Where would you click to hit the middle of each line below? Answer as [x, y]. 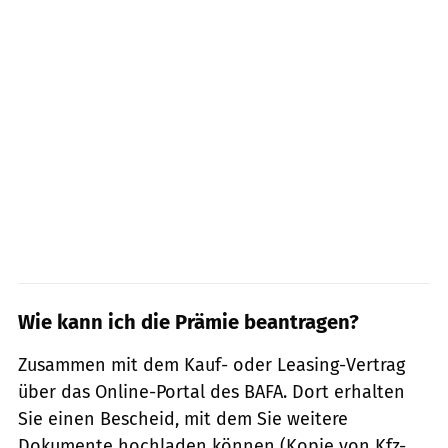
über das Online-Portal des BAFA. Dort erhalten [211, 391]
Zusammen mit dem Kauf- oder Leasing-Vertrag [211, 364]
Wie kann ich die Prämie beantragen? [188, 321]
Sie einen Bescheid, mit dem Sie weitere [183, 418]
